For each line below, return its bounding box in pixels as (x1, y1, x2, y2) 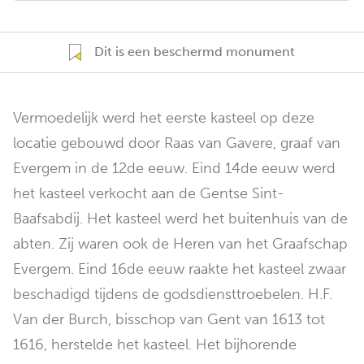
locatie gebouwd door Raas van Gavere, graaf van (13, 134, 340, 153)
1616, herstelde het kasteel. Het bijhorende (13, 336, 297, 354)
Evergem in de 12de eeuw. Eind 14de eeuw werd (13, 159, 336, 178)
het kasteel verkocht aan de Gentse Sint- (13, 184, 284, 203)
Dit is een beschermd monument (94, 44, 295, 59)
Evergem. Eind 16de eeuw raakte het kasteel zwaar (13, 260, 346, 279)
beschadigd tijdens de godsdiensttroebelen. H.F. (13, 285, 332, 304)
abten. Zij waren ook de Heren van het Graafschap (13, 235, 348, 253)
